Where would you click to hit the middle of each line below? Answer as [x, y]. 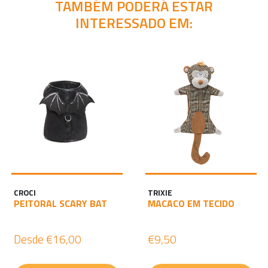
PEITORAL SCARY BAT [60, 204]
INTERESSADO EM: [134, 23]
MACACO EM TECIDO [191, 204]
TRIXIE [160, 193]
